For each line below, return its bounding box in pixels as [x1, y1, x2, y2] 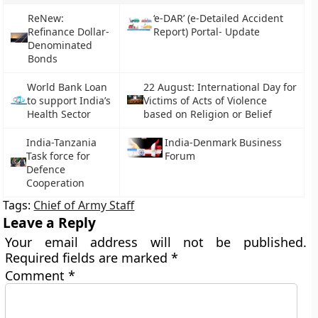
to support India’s [26, 94, 111, 107]
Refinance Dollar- [27, 25, 109, 38]
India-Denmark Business [165, 136, 283, 149]
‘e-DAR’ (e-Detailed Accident [153, 11, 283, 25]
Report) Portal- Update [153, 25, 260, 38]
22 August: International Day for [143, 80, 297, 94]
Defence [26, 163, 66, 176]
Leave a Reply [3, 213, 97, 232]
